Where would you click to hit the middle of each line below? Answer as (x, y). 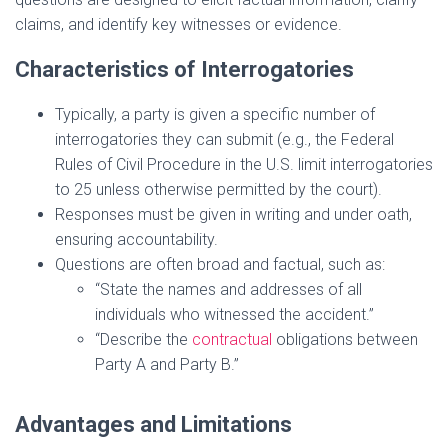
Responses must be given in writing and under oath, (233, 215)
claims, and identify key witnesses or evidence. (178, 25)
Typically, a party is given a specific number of (215, 115)
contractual (232, 340)
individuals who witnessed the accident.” (234, 315)
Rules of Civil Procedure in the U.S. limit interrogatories (244, 165)
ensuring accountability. (136, 240)
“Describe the (143, 340)
